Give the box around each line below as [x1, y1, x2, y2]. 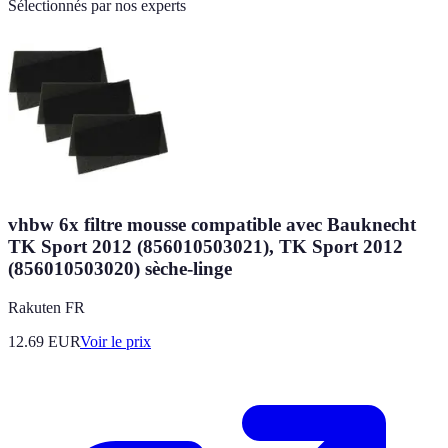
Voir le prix [80, 332, 151, 350]
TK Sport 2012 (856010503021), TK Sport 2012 [8, 235, 403, 257]
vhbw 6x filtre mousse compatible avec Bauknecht [8, 213, 416, 235]
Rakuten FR [8, 298, 85, 316]
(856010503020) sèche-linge [8, 257, 232, 279]
